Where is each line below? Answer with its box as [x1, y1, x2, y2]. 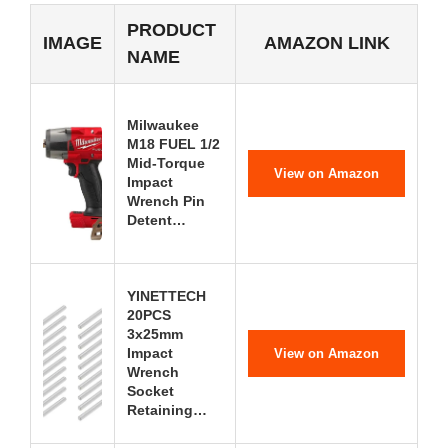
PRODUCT [127, 20, 216, 40]
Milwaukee [127, 117, 199, 133]
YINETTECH [127, 288, 206, 304]
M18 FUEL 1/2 [127, 136, 220, 152]
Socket [127, 383, 174, 399]
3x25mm [127, 326, 183, 342]
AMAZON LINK [263, 33, 390, 53]
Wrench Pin [127, 193, 205, 209]
